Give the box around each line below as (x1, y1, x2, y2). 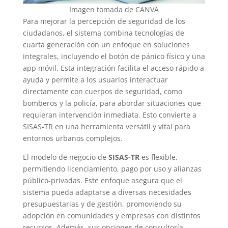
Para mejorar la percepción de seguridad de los (22, 16, 185, 26)
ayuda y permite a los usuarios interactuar (22, 74, 168, 84)
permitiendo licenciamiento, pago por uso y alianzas (22, 163, 202, 174)
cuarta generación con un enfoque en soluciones (22, 39, 190, 49)
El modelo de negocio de (22, 152, 108, 162)
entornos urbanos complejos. (22, 133, 125, 143)
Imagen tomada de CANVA (69, 4, 159, 14)
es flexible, (141, 152, 178, 162)
